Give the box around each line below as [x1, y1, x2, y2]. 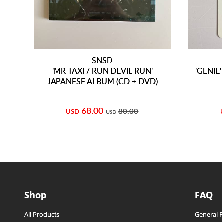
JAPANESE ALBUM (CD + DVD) [47, 75, 158, 87]
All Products [24, 210, 59, 219]
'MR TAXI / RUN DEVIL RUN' [52, 65, 153, 77]
